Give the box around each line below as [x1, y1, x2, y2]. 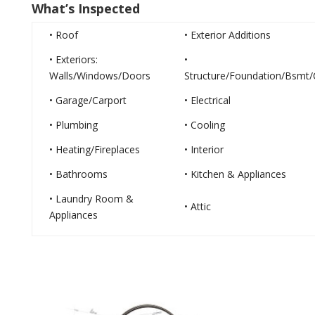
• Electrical [184, 94, 231, 107]
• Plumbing [49, 118, 98, 131]
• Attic [184, 200, 211, 213]
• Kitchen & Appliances [184, 167, 286, 181]
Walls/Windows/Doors [49, 69, 150, 82]
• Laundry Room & [49, 192, 134, 205]
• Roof [49, 28, 78, 41]
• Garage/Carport [49, 94, 127, 107]
